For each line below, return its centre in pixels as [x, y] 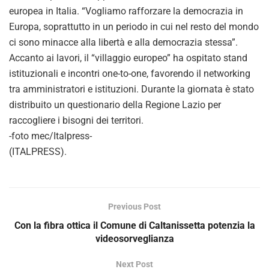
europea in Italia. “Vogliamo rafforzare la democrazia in [126, 11]
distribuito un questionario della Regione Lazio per [115, 104]
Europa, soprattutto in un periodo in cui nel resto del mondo [134, 26]
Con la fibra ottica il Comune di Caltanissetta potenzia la [134, 225]
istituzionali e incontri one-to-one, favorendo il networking [130, 73]
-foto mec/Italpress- [50, 136]
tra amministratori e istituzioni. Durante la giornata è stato [131, 89]
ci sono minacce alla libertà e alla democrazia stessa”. [123, 42]
